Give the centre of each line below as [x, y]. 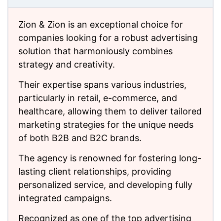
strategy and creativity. [67, 64]
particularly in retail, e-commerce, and [98, 98]
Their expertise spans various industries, [102, 85]
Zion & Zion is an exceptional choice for [101, 24]
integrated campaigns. [65, 198]
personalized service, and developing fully [105, 185]
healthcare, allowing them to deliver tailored [110, 111]
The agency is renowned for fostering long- [110, 158]
